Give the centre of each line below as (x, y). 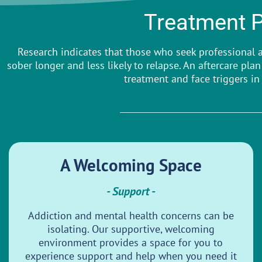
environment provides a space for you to (131, 243)
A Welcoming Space (131, 165)
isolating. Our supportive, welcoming (131, 229)
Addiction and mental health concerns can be (131, 216)
